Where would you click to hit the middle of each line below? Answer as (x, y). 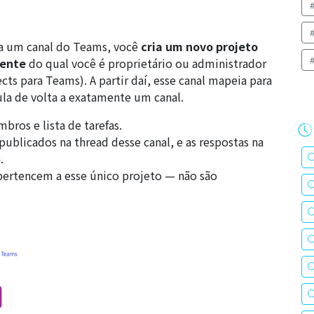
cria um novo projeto (199, 46)
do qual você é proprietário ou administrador (146, 63)
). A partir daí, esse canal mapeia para (176, 80)
